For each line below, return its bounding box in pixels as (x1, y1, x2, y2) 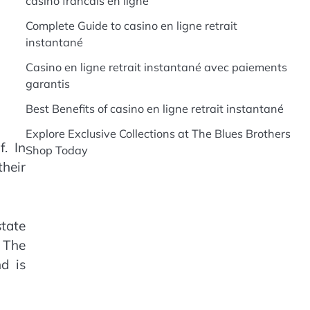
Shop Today (25, 143, 88, 157)
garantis (25, 77, 70, 91)
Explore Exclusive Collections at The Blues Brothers (25, 127, 291, 140)
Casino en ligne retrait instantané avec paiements (25, 60, 287, 74)
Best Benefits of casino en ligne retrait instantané (25, 102, 284, 116)
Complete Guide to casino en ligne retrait (25, 19, 237, 33)
